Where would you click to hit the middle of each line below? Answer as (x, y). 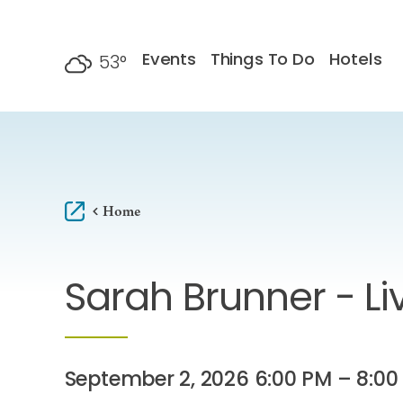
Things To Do (262, 60)
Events (169, 60)
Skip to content (74, 31)
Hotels (355, 60)
